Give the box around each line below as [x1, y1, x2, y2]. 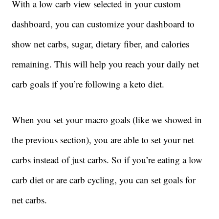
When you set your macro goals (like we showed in [12, 113, 202, 126]
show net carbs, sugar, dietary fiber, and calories [12, 37, 189, 50]
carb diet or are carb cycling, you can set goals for [12, 173, 196, 186]
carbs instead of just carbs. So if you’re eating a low [12, 153, 202, 166]
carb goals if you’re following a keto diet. [12, 77, 164, 90]
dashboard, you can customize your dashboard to [12, 17, 195, 30]
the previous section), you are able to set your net [12, 133, 194, 146]
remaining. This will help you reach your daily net [12, 57, 199, 70]
